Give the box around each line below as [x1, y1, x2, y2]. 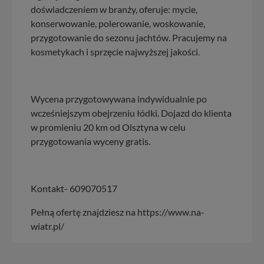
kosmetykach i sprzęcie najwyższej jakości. [31, 45, 200, 57]
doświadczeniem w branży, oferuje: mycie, [31, 3, 197, 15]
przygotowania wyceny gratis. [31, 135, 150, 147]
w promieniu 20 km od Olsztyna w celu [31, 121, 186, 133]
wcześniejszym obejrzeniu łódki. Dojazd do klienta [31, 107, 232, 118]
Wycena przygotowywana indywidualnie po [31, 93, 207, 104]
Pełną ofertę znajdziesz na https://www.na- [31, 206, 204, 217]
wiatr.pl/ [31, 220, 64, 232]
